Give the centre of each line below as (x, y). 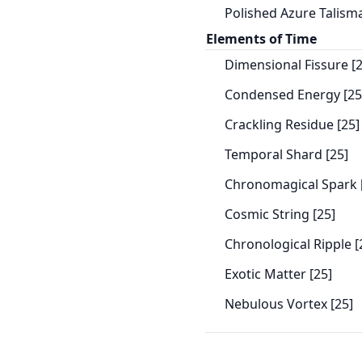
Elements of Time (261, 39)
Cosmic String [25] (280, 214)
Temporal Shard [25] (286, 154)
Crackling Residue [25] (292, 124)
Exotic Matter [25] (278, 274)
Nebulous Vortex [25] (288, 304)
